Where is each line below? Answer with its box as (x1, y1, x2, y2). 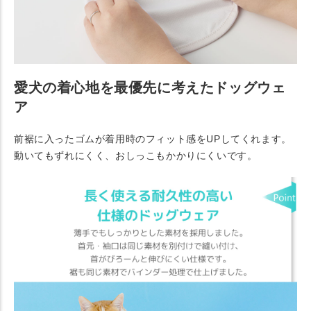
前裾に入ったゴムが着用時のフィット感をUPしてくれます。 (14, 133, 292, 145)
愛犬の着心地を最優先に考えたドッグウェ (14, 80, 286, 96)
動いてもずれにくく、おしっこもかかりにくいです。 (14, 150, 258, 162)
